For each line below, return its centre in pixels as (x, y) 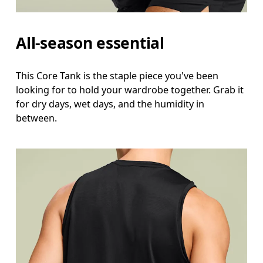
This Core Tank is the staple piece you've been (117, 75)
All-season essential (90, 43)
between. (37, 118)
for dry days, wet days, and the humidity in (110, 104)
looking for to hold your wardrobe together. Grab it (130, 90)
